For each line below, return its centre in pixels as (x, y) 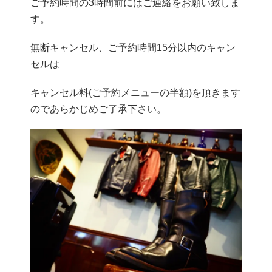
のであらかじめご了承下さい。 (98, 109)
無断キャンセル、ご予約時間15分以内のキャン (133, 48)
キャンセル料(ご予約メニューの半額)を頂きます (135, 93)
